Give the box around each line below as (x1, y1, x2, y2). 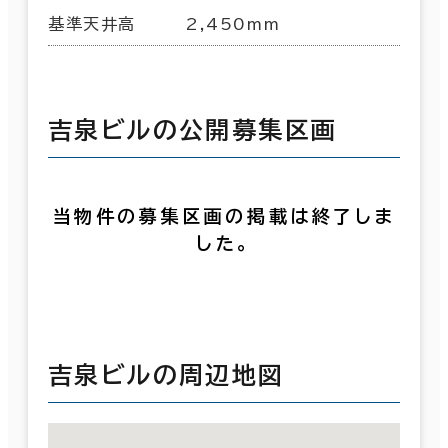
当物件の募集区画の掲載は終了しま (52, 206, 396, 225)
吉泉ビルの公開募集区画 (48, 117, 338, 142)
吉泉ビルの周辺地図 (48, 362, 285, 387)
